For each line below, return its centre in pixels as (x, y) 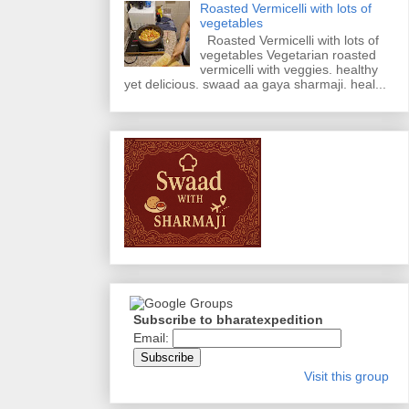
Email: (153, 338)
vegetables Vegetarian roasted (288, 55)
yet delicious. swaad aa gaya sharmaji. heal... (255, 84)
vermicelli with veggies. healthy (288, 70)
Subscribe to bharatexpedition (228, 320)
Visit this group (346, 377)
